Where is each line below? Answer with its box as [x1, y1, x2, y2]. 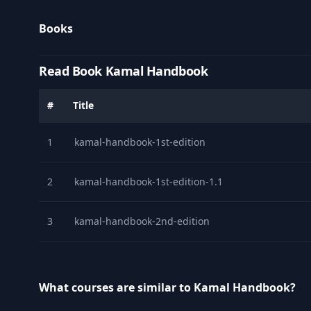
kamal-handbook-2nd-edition [74, 214, 210, 228]
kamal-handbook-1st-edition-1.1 [74, 174, 223, 188]
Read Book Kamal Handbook [39, 62, 208, 79]
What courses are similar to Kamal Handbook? [39, 279, 296, 295]
